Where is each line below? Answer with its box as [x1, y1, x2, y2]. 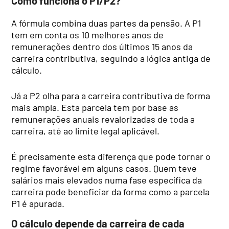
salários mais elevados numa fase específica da [11, 174, 202, 186]
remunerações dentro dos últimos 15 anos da [11, 40, 193, 52]
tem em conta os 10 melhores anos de [11, 29, 164, 40]
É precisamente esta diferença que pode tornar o [11, 150, 211, 162]
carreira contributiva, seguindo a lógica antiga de [11, 52, 211, 64]
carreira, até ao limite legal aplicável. [11, 125, 160, 136]
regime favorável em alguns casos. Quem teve [11, 162, 197, 174]
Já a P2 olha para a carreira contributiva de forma [11, 89, 211, 101]
